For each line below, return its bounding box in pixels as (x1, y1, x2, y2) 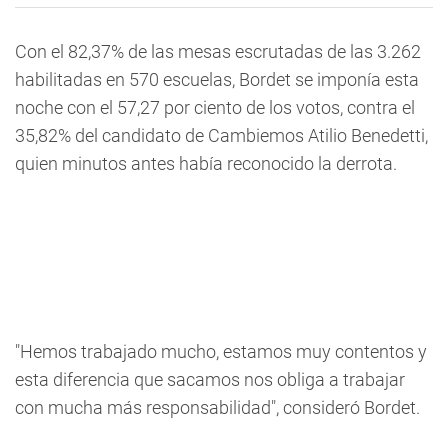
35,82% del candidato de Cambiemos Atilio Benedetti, (15, 125, 428, 146)
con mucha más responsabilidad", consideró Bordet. (15, 397, 420, 418)
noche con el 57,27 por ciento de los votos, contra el (15, 97, 415, 118)
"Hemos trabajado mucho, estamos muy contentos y (15, 341, 427, 362)
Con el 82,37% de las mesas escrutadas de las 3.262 (15, 41, 421, 62)
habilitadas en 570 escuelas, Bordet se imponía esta (15, 69, 419, 90)
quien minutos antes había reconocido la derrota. (15, 153, 397, 174)
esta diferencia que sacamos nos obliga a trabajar (15, 369, 405, 390)
